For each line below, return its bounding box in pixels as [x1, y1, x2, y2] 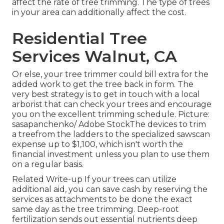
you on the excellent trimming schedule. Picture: [12, 109, 209, 119]
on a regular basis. [12, 159, 83, 169]
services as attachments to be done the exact [12, 194, 192, 204]
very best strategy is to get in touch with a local [12, 89, 200, 99]
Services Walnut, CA [12, 46, 177, 66]
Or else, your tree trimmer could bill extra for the [12, 69, 208, 79]
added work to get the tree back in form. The [12, 79, 193, 89]
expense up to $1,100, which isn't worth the [12, 139, 183, 149]
